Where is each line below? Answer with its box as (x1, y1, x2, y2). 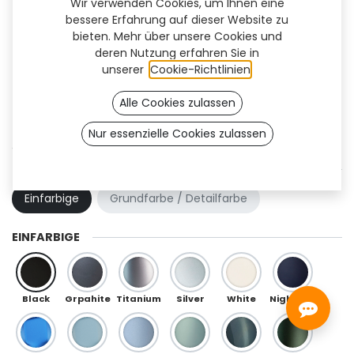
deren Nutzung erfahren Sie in (95, 44, 259, 61)
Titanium (116, 292, 161, 305)
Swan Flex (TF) (12, 131, 163, 155)
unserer (101, 61, 150, 77)
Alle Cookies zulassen (119, 94, 235, 111)
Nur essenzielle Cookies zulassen (88, 125, 266, 141)
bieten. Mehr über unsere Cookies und (72, 28, 282, 44)
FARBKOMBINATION (12, 161, 128, 177)
